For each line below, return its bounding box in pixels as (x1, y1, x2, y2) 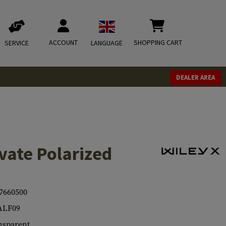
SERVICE (5, 38, 29, 47)
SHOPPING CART (134, 38, 182, 47)
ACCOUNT (49, 38, 78, 47)
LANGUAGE (91, 38, 123, 47)
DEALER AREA (176, 73, 215, 82)
